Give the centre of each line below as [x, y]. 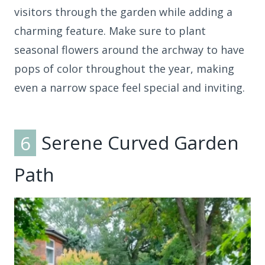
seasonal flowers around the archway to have [129, 49]
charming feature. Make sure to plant [110, 30]
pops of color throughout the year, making [124, 68]
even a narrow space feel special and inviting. [130, 87]
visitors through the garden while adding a [123, 12]
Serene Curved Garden [138, 143]
